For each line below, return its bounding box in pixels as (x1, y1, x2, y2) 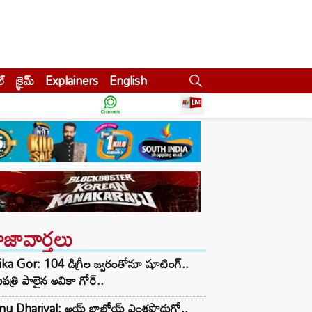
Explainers (45, 69, 98, 92)
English (109, 69, 147, 92)
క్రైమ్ (16, 69, 34, 92)
